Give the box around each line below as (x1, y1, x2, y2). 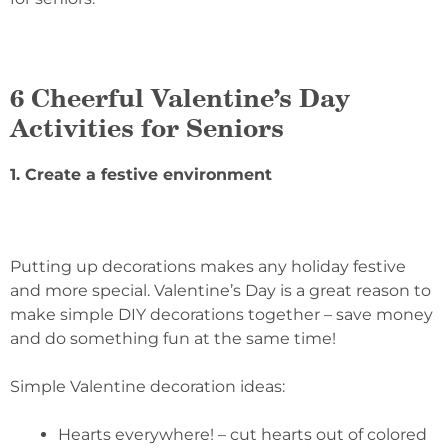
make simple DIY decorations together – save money (10, 304, 433, 324)
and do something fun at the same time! (10, 328, 336, 348)
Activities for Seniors (10, 111, 284, 144)
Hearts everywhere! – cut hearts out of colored (58, 424, 427, 444)
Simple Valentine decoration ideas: (10, 376, 285, 396)
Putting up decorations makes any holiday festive (10, 256, 406, 276)
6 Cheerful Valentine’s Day (10, 81, 350, 114)
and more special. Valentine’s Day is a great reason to (10, 280, 431, 300)
